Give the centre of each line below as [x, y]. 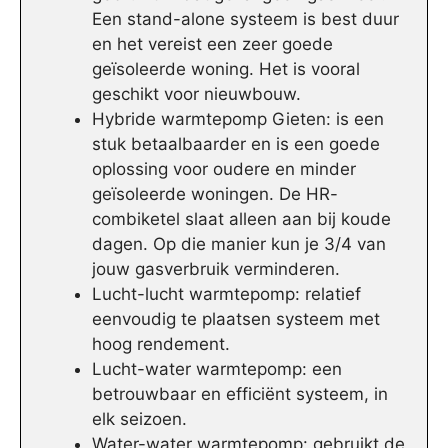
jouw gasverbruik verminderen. [216, 269]
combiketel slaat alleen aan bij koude [241, 219]
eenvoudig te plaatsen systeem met [236, 319]
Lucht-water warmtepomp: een [217, 369]
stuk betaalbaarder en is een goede [236, 144]
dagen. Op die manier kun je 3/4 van [239, 244]
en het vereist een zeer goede [212, 44]
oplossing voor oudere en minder [224, 169]
